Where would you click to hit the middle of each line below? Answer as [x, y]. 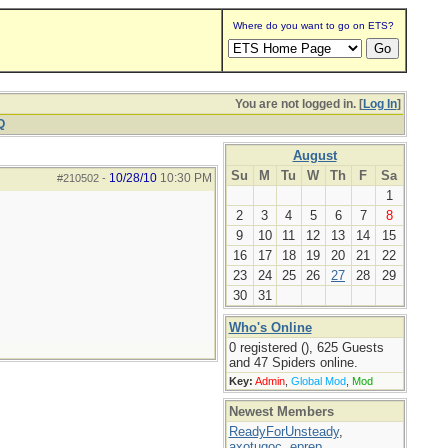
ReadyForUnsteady [283, 431]
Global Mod [318, 381]
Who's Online [270, 327]
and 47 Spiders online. [293, 362]
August [314, 155]
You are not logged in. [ [298, 104]
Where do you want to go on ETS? [313, 25]
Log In [379, 104]
